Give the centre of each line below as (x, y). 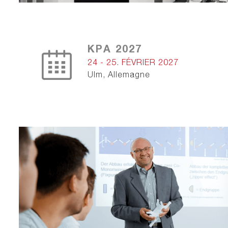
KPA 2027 (115, 48)
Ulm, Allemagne (119, 74)
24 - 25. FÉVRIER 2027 (133, 62)
